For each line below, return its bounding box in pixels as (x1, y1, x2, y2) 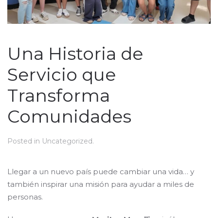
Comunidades (7, 106, 131, 127)
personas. (7, 192, 43, 202)
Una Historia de (7, 43, 143, 65)
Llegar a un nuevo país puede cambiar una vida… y (7, 167, 194, 177)
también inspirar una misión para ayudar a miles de (7, 180, 194, 189)
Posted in (7, 137, 42, 146)
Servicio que (7, 64, 116, 86)
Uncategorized (42, 137, 92, 146)
